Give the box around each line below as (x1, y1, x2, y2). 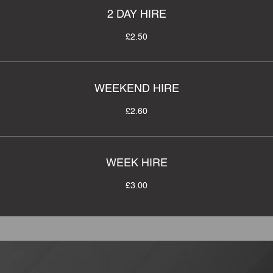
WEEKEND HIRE (94, 82, 179, 94)
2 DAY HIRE (107, 7, 166, 20)
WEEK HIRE (105, 156, 168, 169)
